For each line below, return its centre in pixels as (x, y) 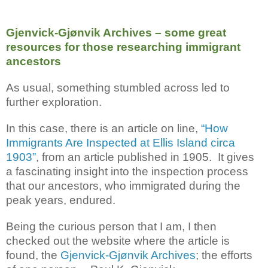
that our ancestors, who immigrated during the (123, 185)
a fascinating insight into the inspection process (127, 171)
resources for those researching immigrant (123, 47)
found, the (33, 255)
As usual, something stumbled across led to (118, 87)
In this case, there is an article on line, (103, 128)
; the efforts (224, 255)
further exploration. (54, 102)
